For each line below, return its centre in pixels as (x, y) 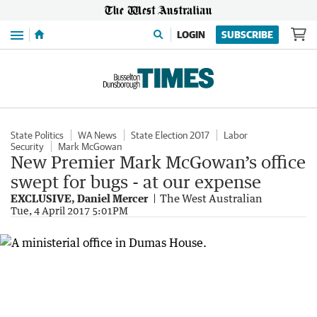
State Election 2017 (170, 135)
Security (27, 146)
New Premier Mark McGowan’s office (158, 162)
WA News (97, 135)
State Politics (37, 135)
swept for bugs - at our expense (136, 181)
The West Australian (211, 198)
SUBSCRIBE (247, 35)
